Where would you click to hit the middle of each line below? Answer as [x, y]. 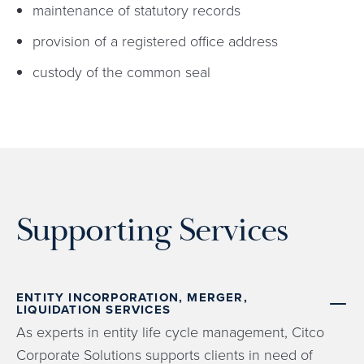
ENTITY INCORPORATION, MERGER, [132, 297]
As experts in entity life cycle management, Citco [170, 331]
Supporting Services [152, 230]
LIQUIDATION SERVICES [93, 309]
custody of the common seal [121, 71]
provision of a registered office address [155, 40]
